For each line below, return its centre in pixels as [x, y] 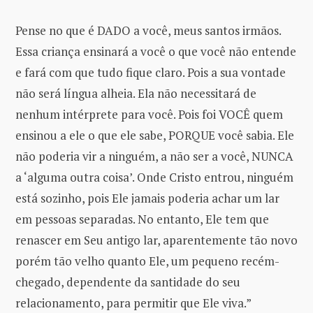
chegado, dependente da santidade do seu [128, 282]
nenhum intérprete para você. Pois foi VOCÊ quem [149, 114]
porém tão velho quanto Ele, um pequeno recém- [147, 261]
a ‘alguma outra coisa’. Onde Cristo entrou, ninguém [154, 177]
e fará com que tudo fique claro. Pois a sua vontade [151, 72]
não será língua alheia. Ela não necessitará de [136, 93]
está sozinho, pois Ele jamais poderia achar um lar [147, 198]
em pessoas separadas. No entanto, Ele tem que [142, 219]
